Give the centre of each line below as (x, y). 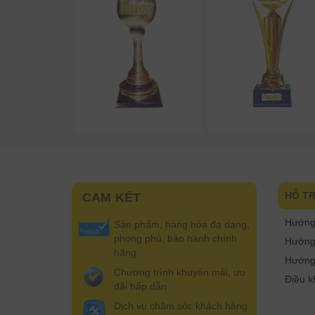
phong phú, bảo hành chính (175, 238)
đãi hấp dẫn (140, 286)
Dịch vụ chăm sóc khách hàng (181, 306)
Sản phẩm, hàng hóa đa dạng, (182, 224)
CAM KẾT (112, 198)
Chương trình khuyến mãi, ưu (180, 272)
